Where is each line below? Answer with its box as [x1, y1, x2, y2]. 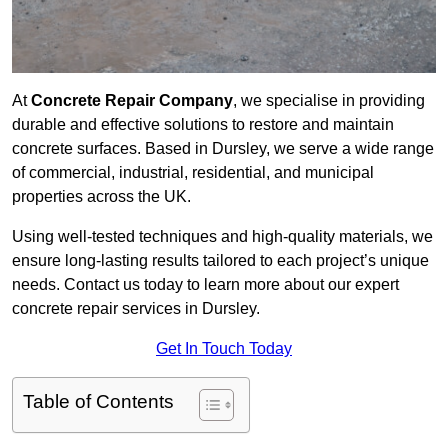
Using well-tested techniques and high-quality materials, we [12, 228, 433, 246]
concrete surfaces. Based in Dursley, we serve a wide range [12, 140, 434, 158]
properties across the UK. [12, 188, 191, 206]
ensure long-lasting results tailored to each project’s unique [12, 252, 429, 270]
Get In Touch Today [156, 340, 292, 358]
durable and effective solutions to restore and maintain [12, 116, 394, 134]
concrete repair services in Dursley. [12, 300, 260, 318]
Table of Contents [23, 391, 174, 413]
